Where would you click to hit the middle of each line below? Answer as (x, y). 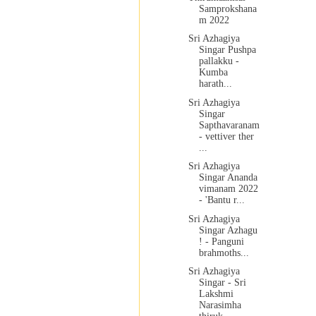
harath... (215, 84)
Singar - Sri (222, 283)
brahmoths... (224, 253)
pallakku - (219, 61)
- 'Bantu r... (221, 200)
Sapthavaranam (229, 125)
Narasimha (220, 305)
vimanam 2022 (228, 189)
